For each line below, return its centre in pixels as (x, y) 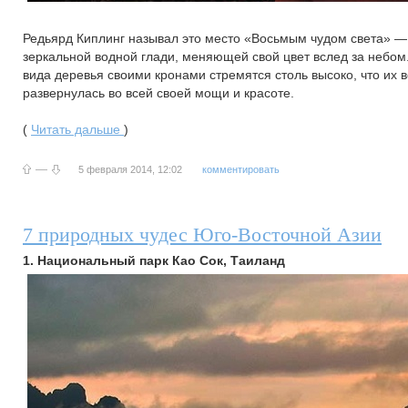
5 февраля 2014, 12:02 (130, 169)
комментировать (241, 169)
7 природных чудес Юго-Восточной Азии (202, 235)
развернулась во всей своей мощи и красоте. (158, 93)
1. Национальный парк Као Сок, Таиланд (154, 260)
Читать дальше (77, 129)
